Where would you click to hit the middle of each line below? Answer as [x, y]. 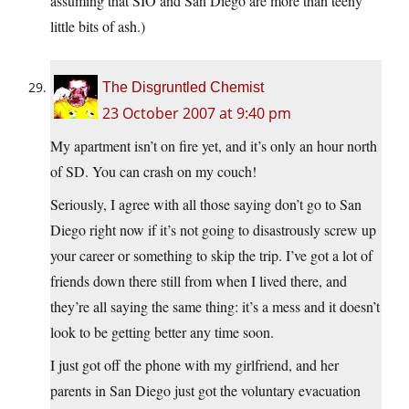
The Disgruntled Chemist [183, 88]
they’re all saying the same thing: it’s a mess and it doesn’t [215, 307]
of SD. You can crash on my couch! [153, 172]
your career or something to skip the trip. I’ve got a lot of [211, 256]
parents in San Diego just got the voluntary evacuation [205, 391]
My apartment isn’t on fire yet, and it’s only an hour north [214, 146]
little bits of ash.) [98, 26]
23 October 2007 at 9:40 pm [197, 114]
